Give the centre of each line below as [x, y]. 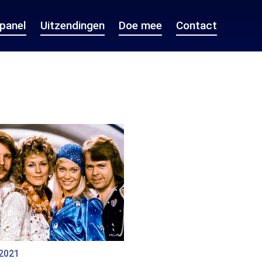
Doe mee [140, 25]
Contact [196, 25]
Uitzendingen [73, 25]
